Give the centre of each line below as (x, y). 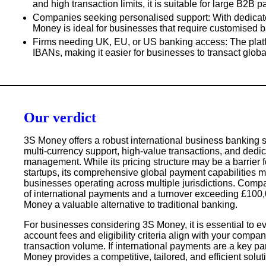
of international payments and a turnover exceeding (132, 194)
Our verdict (60, 117)
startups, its (49, 172)
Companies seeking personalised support (120, 17)
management (51, 161)
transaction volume (64, 246)
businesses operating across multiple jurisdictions (128, 183)
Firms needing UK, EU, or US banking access (129, 42)
